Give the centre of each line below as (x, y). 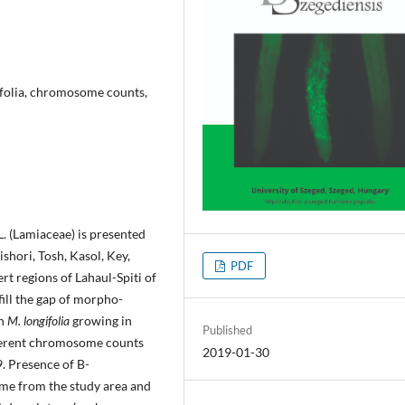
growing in (101, 320)
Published (228, 330)
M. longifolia (38, 320)
